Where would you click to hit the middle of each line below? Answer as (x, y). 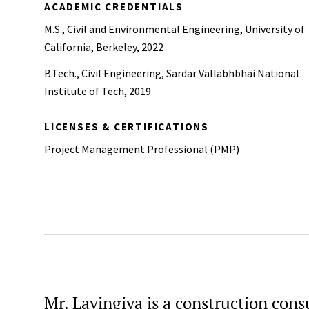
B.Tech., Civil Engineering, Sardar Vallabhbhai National (172, 73)
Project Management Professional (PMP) (142, 149)
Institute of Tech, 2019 (98, 91)
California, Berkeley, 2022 (104, 47)
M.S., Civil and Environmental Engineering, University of (175, 29)
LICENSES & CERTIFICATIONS (127, 127)
